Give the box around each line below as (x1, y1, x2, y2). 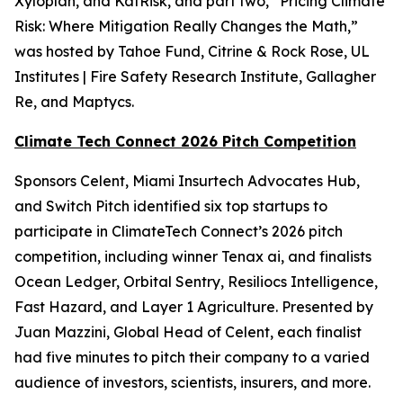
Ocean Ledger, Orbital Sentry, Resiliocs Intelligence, (14, 273, 378, 291)
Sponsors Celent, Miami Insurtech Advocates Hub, (14, 172, 360, 190)
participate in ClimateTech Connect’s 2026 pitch (14, 222, 343, 240)
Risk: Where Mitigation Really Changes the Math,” (14, 17, 358, 35)
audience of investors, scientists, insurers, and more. (14, 373, 371, 391)
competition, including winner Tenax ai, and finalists (14, 247, 372, 265)
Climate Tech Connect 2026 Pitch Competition (14, 132, 356, 150)
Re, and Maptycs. (14, 93, 134, 111)
